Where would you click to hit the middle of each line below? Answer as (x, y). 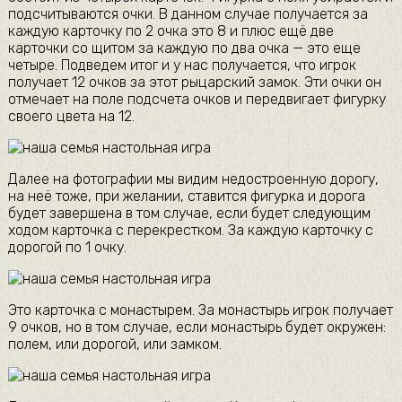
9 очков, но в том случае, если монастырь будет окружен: (197, 327)
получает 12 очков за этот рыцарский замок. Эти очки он (194, 82)
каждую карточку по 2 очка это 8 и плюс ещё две (170, 31)
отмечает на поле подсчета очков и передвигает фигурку (197, 99)
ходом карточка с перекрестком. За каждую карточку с (190, 230)
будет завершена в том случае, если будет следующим (189, 213)
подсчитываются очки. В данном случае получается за (188, 13)
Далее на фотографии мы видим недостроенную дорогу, (193, 179)
